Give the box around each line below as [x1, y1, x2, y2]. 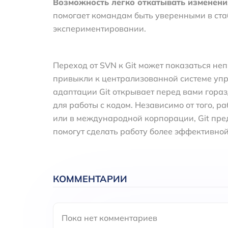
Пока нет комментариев [62, 212, 157, 223]
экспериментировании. [53, 23, 146, 34]
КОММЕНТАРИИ [53, 173, 127, 185]
